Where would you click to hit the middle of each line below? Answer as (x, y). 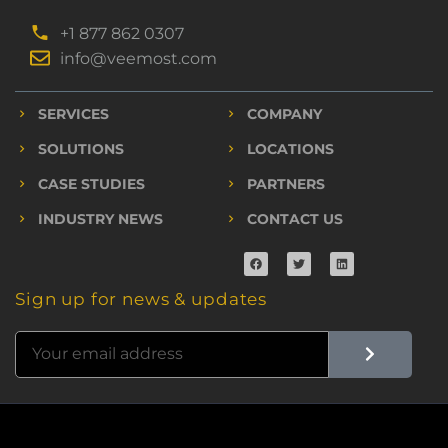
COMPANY (284, 113)
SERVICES (73, 113)
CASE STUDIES (91, 183)
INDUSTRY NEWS (100, 218)
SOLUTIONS (80, 148)
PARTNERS (285, 183)
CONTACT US (294, 218)
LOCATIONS (290, 148)
